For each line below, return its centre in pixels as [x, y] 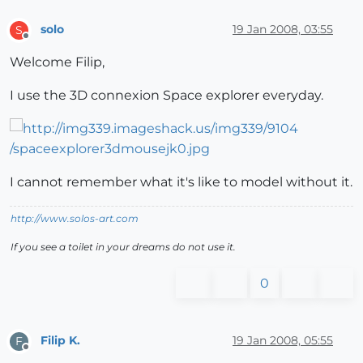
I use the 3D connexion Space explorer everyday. [167, 95]
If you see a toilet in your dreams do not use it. [123, 246]
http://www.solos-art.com [75, 218]
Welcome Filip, [57, 62]
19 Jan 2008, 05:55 [283, 341]
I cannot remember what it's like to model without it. [181, 181]
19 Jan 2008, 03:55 [283, 30]
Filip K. [60, 341]
